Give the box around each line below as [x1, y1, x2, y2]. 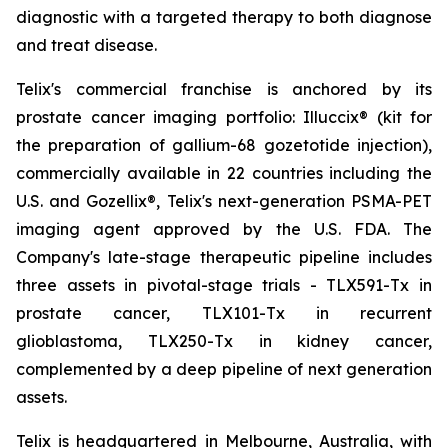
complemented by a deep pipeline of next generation [16, 359, 432, 379]
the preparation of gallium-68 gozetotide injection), [16, 135, 432, 155]
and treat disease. [16, 35, 157, 55]
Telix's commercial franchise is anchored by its [16, 79, 432, 99]
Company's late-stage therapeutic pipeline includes [16, 247, 432, 267]
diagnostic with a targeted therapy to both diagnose [16, 7, 432, 27]
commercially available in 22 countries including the [16, 163, 432, 183]
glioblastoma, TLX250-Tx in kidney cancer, [16, 331, 432, 351]
